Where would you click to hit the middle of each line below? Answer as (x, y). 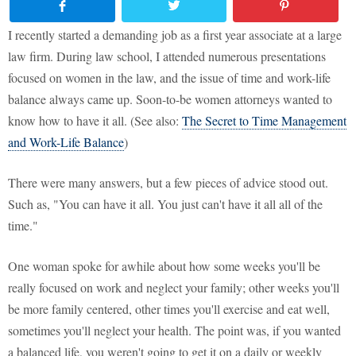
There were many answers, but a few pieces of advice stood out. (168, 183)
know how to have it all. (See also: (95, 121)
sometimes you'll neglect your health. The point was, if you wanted (174, 331)
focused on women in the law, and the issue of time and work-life (169, 78)
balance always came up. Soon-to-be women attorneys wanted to (170, 99)
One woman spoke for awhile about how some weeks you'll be (164, 266)
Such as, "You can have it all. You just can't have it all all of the (165, 204)
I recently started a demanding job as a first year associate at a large (175, 35)
